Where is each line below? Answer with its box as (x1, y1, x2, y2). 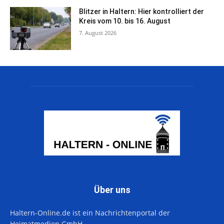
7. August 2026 (79, 29, 117, 36)
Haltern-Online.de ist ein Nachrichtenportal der (10, 207, 170, 217)
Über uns (93, 184, 130, 195)
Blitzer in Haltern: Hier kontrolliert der (79, 7, 204, 15)
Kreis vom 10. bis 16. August (79, 17, 171, 25)
